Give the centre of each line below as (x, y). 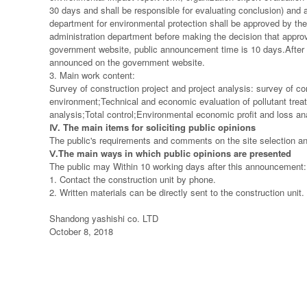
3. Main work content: (92, 75)
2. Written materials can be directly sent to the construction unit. (177, 192)
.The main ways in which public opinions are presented (173, 153)
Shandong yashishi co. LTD (104, 218)
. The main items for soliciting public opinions (157, 127)
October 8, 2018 (81, 231)
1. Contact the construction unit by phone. (133, 179)
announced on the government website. (127, 62)
